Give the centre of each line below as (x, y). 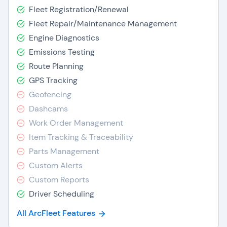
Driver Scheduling (62, 194)
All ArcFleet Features (56, 213)
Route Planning (56, 66)
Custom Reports (59, 180)
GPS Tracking (53, 80)
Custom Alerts (56, 165)
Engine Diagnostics (64, 38)
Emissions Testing (62, 52)
